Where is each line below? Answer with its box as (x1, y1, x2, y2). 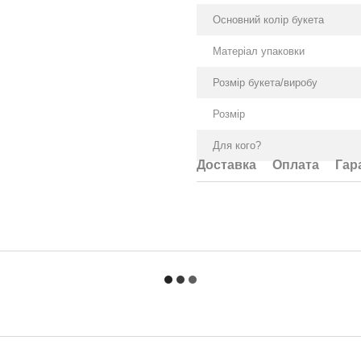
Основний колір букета (213, 14, 324, 27)
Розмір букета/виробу (213, 77, 317, 89)
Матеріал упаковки (213, 45, 305, 58)
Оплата (272, 158, 319, 172)
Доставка (197, 158, 256, 172)
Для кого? (213, 139, 261, 152)
